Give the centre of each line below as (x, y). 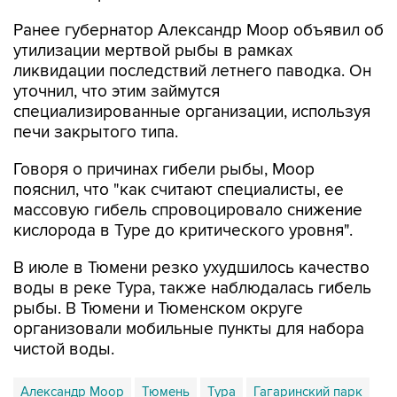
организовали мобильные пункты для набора (189, 330)
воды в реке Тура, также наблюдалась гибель (192, 289)
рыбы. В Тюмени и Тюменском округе (158, 309)
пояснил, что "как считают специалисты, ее (179, 191)
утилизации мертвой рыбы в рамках (153, 51)
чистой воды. (64, 350)
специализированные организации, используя (192, 113)
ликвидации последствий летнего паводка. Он (192, 72)
